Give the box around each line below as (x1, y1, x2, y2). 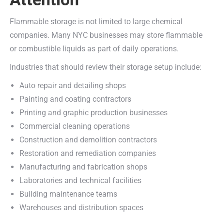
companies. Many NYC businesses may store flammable (10, 31, 202, 40)
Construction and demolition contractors (19, 135, 157, 144)
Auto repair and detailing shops (19, 81, 126, 90)
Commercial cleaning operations (19, 122, 130, 131)
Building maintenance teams (19, 189, 117, 199)
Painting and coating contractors (19, 94, 131, 104)
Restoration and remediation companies (19, 149, 156, 158)
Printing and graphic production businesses (19, 108, 168, 117)
